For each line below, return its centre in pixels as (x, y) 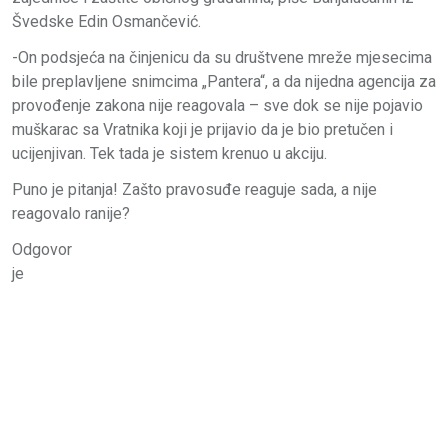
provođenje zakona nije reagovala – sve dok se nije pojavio (217, 105)
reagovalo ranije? (71, 213)
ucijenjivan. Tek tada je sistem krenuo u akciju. (169, 153)
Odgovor (42, 249)
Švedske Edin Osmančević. (106, 21)
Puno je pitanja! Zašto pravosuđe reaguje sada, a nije (194, 189)
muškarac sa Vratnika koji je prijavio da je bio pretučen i (202, 129)
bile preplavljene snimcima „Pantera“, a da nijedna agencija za (224, 81)
